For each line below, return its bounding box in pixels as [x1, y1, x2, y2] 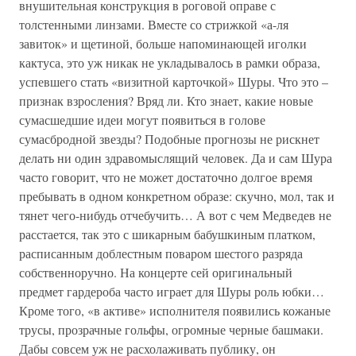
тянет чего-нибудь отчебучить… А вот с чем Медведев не [19, 207, 331, 223]
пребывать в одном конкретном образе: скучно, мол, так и [19, 188, 335, 204]
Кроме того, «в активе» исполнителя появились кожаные [19, 302, 331, 319]
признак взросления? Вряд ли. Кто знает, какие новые [19, 92, 313, 109]
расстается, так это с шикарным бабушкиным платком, [19, 226, 315, 242]
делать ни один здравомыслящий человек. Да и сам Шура [19, 149, 332, 166]
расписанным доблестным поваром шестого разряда [19, 245, 303, 261]
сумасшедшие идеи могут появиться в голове [19, 111, 265, 128]
